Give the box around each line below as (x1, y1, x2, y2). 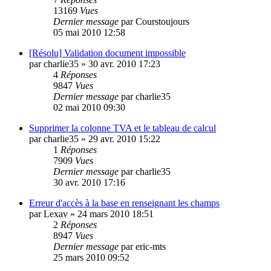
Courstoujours (135, 16, 189, 27)
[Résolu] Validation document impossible (29, 47, 186, 58)
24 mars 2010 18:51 (77, 208, 154, 219)
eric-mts (135, 241, 166, 252)
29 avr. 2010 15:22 (88, 133, 160, 144)
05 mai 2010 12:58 (53, 27, 125, 38)
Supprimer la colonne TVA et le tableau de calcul (29, 122, 216, 133)
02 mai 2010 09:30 (53, 102, 125, 113)
